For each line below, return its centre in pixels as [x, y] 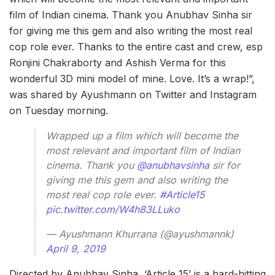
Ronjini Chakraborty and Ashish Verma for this [118, 62]
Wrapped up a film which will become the [142, 135]
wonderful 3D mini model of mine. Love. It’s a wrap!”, [132, 78]
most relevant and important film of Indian [143, 150]
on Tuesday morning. [59, 110]
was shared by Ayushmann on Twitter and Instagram [133, 94]
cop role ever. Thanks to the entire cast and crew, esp [136, 46]
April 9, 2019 [76, 248]
